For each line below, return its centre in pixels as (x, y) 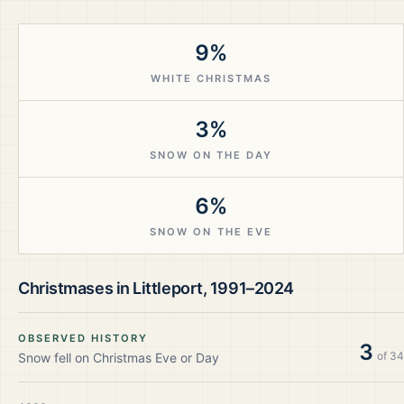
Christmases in (76, 288)
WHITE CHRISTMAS (211, 78)
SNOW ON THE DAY (211, 155)
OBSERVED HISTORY (83, 338)
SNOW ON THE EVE (211, 232)
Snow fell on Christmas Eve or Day (119, 358)
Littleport (168, 288)
